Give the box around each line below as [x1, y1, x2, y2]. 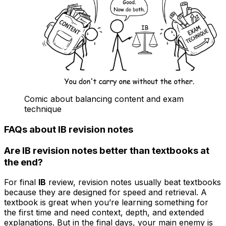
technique [24, 104, 62, 115]
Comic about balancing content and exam [24, 94, 184, 104]
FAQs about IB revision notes [4, 123, 133, 135]
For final [4, 177, 38, 188]
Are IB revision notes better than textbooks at [4, 144, 209, 156]
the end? [4, 156, 43, 168]
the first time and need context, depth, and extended [4, 207, 204, 218]
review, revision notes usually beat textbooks [46, 177, 221, 188]
